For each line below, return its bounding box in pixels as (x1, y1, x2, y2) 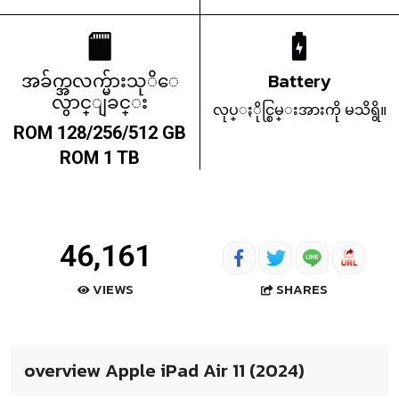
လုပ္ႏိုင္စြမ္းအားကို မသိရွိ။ (212, 99, 387, 121)
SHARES (275, 278, 328, 299)
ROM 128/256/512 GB (13, 122, 186, 144)
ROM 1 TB (60, 147, 140, 169)
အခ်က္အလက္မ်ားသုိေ (20, 68, 179, 95)
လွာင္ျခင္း (52, 89, 148, 117)
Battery (268, 68, 330, 95)
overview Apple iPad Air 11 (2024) (24, 356, 305, 385)
